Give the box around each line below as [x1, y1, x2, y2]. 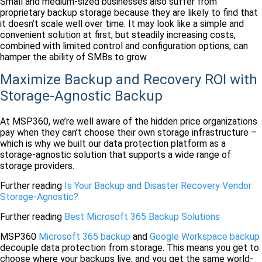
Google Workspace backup [150, 230, 260, 242]
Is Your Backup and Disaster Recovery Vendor [64, 180, 251, 191]
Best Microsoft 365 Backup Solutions [64, 211, 220, 222]
